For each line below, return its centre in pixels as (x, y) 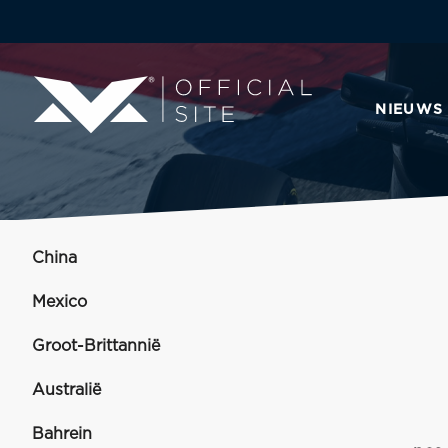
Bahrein (62, 434)
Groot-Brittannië (96, 346)
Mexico (59, 302)
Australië (66, 390)
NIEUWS (409, 109)
